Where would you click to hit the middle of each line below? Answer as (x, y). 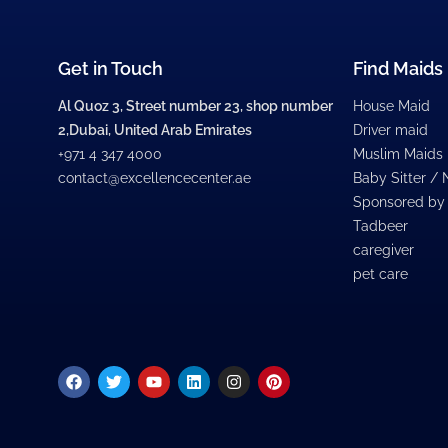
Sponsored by (399, 202)
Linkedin (222, 373)
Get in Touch (110, 69)
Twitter (137, 373)
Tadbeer (381, 226)
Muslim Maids (398, 154)
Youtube (184, 373)
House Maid (392, 106)
